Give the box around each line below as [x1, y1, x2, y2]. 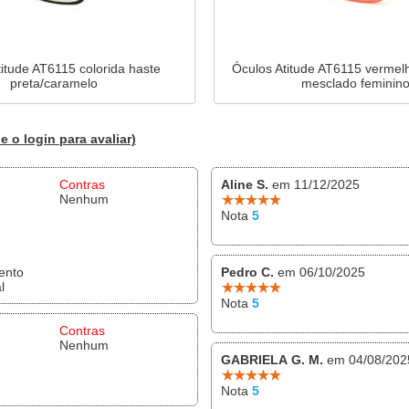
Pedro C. [221, 264, 274, 279]
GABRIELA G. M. [221, 351, 323, 367]
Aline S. [221, 176, 268, 192]
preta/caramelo [9, 75, 98, 90]
